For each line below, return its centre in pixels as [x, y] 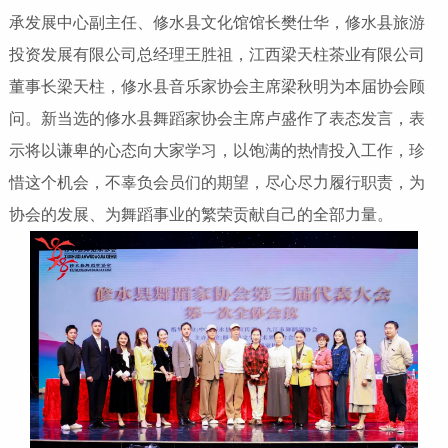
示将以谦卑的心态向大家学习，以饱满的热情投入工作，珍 [216, 150]
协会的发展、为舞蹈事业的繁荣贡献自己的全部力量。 [200, 214]
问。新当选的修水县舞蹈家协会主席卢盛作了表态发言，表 [216, 118]
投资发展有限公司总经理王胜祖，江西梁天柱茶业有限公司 [216, 54]
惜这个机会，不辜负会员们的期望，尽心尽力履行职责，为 [216, 182]
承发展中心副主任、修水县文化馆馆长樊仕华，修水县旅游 [216, 22]
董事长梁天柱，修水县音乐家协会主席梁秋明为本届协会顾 [216, 86]
